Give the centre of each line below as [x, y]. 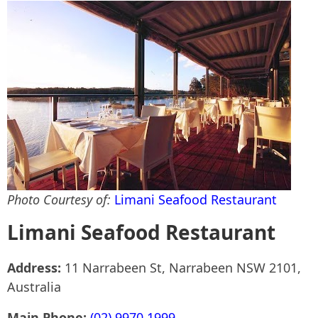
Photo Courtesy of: [61, 199]
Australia [34, 287]
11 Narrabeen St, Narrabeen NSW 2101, [183, 268]
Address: [36, 268]
